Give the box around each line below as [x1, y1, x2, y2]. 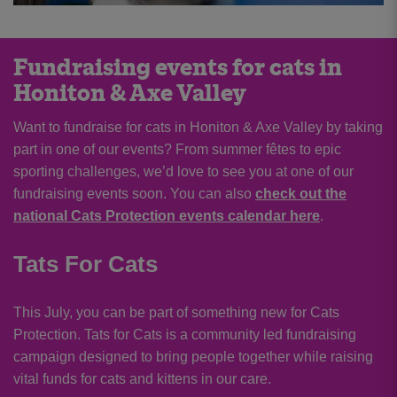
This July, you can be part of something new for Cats [13, 304, 339, 320]
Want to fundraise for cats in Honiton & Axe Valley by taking [13, 119, 383, 135]
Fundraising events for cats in [13, 56, 342, 80]
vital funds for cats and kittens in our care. [13, 370, 271, 386]
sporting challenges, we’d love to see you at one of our [13, 163, 354, 179]
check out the [255, 185, 346, 201]
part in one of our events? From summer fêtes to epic [13, 141, 341, 157]
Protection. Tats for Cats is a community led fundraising [13, 326, 356, 342]
